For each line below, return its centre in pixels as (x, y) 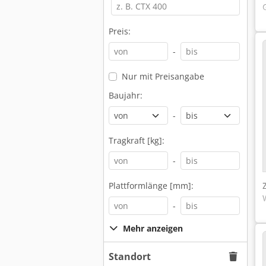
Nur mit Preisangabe (163, 76)
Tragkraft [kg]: (137, 140)
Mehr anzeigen (153, 228)
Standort (130, 256)
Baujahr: (126, 95)
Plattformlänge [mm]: (151, 186)
